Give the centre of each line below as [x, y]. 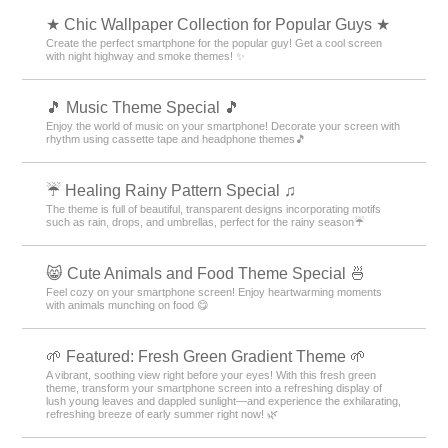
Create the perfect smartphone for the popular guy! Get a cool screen [214, 42]
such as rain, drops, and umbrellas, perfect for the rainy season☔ [206, 221]
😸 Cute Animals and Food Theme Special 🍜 [206, 273]
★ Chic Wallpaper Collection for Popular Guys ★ [218, 24]
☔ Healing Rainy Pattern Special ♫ [171, 190]
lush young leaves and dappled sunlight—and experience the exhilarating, [224, 400]
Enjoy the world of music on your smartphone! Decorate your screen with [223, 125]
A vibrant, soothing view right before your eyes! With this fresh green [211, 374]
